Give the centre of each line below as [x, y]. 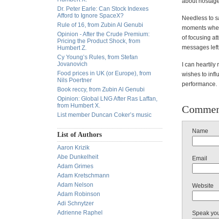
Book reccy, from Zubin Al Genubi [101, 89]
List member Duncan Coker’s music [104, 115]
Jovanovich [72, 64]
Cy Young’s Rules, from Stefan [98, 57]
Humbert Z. [72, 48]
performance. [199, 84]
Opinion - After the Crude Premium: [103, 34]
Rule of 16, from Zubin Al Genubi [100, 25]
